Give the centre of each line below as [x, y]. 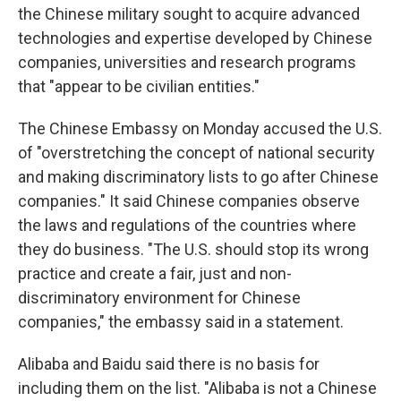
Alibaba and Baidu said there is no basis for [169, 364]
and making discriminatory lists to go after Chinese [198, 177]
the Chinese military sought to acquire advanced [189, 14]
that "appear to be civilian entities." [139, 86]
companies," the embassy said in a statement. [181, 322]
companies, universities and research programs [187, 62]
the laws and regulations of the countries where [187, 225]
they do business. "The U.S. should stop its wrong [193, 249]
